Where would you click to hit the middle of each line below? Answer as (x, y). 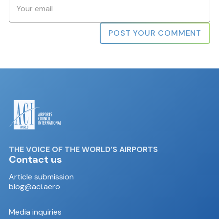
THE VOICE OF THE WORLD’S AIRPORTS (83, 149)
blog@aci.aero (34, 186)
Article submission (41, 177)
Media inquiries (35, 212)
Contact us (35, 159)
